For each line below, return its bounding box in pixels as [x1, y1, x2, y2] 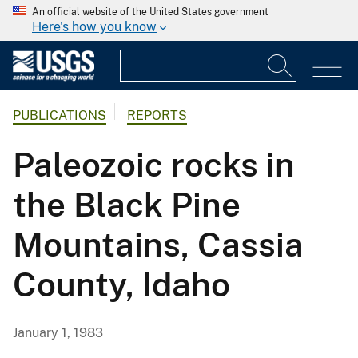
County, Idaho [13, 265, 230, 304]
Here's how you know [32, 19, 157, 34]
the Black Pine [13, 185, 241, 225]
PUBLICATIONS [13, 108, 106, 124]
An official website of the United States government [32, 6, 268, 18]
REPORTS [127, 108, 187, 124]
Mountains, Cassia [13, 225, 304, 265]
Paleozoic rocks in [13, 145, 295, 185]
